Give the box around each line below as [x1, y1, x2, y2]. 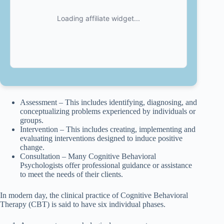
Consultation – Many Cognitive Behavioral [20, 152, 156, 161]
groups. [20, 116, 43, 125]
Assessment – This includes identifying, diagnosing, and [20, 98, 197, 107]
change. [20, 143, 44, 152]
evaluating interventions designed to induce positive [20, 134, 182, 143]
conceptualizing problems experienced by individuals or [20, 107, 195, 116]
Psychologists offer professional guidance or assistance [20, 161, 192, 170]
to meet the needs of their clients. [20, 170, 123, 179]
